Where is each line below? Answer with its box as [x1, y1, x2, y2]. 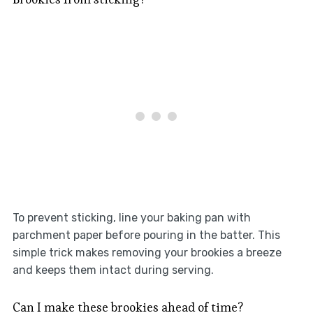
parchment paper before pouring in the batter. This [12, 228, 280, 242]
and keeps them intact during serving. [12, 263, 214, 277]
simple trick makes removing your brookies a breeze [12, 246, 282, 260]
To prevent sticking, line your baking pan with [12, 211, 251, 225]
